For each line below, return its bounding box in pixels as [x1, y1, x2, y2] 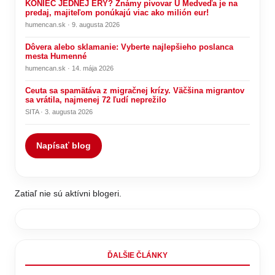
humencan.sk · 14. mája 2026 [25, 64, 114, 72]
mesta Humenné [25, 52, 87, 61]
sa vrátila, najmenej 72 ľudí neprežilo [25, 95, 166, 105]
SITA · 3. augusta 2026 [25, 108, 93, 116]
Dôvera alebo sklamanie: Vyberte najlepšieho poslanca [25, 42, 233, 52]
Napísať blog [36, 141, 91, 151]
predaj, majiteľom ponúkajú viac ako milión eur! [25, 8, 209, 18]
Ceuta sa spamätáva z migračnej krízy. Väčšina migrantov [25, 86, 244, 96]
